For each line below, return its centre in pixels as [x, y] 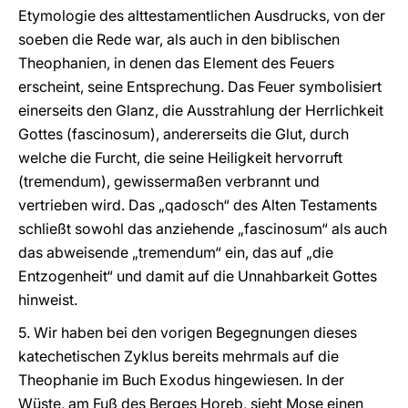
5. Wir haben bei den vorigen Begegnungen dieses [188, 332]
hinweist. [48, 300]
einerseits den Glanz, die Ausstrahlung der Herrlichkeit [201, 110]
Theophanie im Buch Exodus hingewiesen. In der [181, 380]
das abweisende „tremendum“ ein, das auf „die [176, 252]
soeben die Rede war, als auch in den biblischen [179, 39]
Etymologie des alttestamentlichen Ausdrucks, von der [202, 15]
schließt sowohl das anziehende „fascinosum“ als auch [203, 229]
